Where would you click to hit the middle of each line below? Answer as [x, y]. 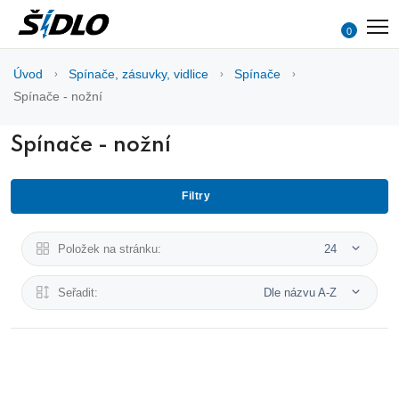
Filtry [196, 195]
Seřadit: [78, 292]
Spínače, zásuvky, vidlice [138, 73]
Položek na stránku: [110, 248]
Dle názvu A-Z [302, 292]
